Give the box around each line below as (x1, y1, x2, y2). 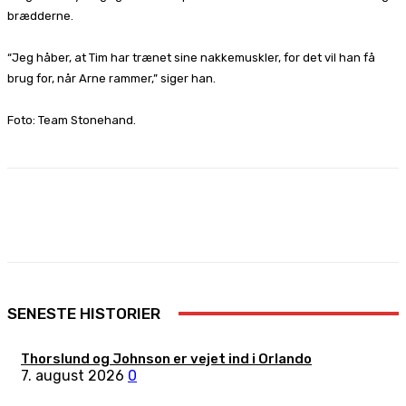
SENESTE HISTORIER (7, 304, 160, 323)
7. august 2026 (21, 366, 124, 384)
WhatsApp (326, 208, 381, 222)
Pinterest (218, 208, 267, 222)
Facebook (44, 208, 94, 222)
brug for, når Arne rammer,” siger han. (7, 71, 216, 85)
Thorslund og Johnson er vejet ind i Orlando (21, 350, 312, 367)
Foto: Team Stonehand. (7, 112, 136, 127)
